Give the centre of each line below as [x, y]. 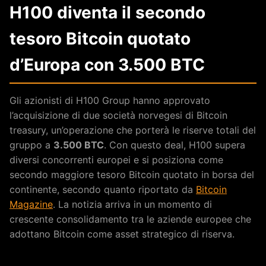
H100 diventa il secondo [107, 12]
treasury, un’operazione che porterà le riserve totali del [133, 130]
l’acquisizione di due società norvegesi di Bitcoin [118, 115]
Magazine [31, 204]
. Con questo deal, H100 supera [175, 145]
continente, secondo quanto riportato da [103, 189]
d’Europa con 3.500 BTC [107, 64]
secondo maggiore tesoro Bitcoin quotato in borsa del [132, 174]
